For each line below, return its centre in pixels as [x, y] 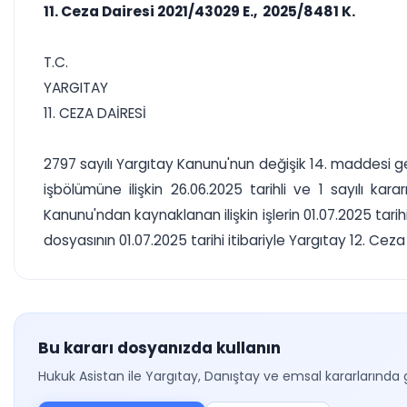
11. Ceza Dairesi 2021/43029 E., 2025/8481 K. [199, 11]
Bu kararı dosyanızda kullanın [159, 348]
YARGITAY [76, 88]
